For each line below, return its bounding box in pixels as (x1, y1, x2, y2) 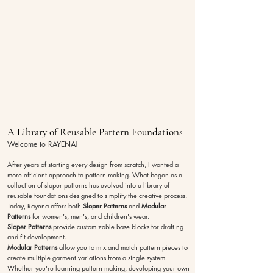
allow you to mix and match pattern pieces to (57, 242, 188, 252)
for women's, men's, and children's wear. (30, 211, 149, 221)
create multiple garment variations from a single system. (7, 252, 167, 262)
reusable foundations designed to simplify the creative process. (7, 190, 187, 200)
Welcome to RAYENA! (7, 138, 78, 149)
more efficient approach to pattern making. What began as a (7, 169, 182, 179)
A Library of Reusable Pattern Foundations (7, 125, 183, 138)
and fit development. (7, 232, 66, 241)
